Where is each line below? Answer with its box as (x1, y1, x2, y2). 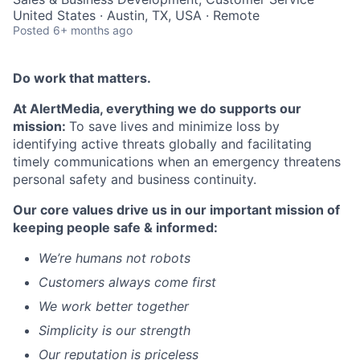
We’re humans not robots (39, 249, 190, 266)
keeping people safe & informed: (13, 219, 218, 235)
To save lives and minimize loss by (69, 117, 280, 134)
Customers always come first (39, 273, 216, 290)
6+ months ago (53, 22, 133, 37)
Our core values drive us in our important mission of (13, 201, 340, 218)
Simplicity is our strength (39, 321, 190, 338)
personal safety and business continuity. (13, 170, 256, 187)
